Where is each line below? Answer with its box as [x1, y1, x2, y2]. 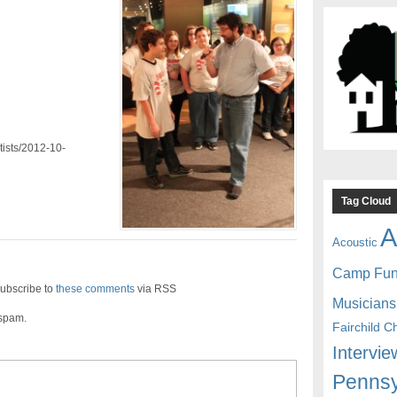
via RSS [134, 283, 176, 296]
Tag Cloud [341, 194, 392, 207]
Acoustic [332, 235, 378, 249]
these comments [55, 283, 135, 296]
